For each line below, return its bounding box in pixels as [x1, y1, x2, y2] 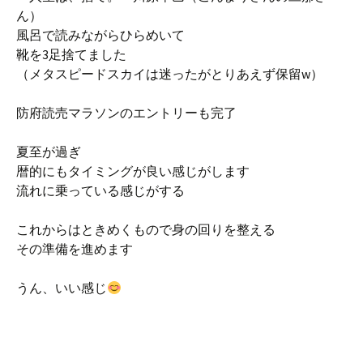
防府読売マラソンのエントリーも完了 [16, 105, 237, 121]
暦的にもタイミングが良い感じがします [16, 163, 250, 179]
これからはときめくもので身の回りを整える [16, 221, 275, 237]
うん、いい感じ [16, 280, 107, 296]
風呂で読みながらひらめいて [16, 27, 185, 43]
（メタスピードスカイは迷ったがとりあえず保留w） [16, 66, 323, 82]
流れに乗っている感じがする [16, 182, 185, 199]
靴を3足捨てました [16, 46, 126, 62]
